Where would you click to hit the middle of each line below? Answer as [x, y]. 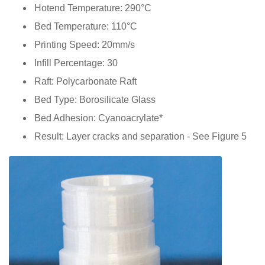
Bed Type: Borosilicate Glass [95, 99]
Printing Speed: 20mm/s [85, 44]
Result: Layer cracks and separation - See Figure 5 [140, 136]
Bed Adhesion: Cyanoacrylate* [98, 118]
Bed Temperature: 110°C [86, 26]
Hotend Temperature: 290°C [93, 8]
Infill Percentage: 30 [76, 63]
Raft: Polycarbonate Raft [85, 81]
